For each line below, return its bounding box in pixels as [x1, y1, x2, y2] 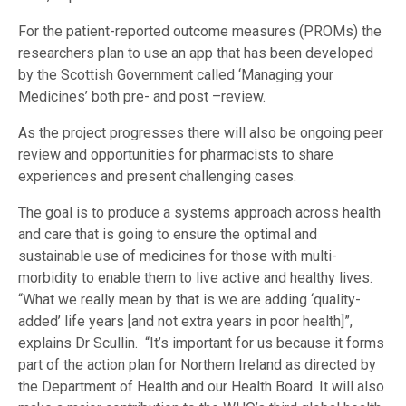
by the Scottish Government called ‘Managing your [18, 66, 333, 84]
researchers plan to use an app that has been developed [18, 44, 373, 63]
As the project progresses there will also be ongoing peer [18, 124, 383, 142]
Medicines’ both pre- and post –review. [18, 88, 266, 106]
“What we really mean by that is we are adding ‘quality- [18, 291, 361, 309]
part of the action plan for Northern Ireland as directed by [18, 356, 376, 374]
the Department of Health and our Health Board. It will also [18, 378, 384, 396]
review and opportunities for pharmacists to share [18, 146, 333, 164]
